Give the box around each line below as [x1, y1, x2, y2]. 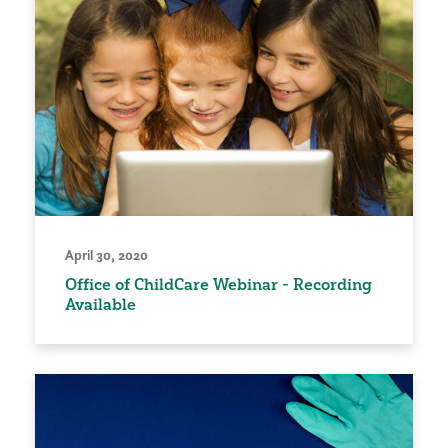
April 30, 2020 [65, 245, 148, 264]
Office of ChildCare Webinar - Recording [65, 273, 372, 294]
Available [65, 293, 136, 314]
